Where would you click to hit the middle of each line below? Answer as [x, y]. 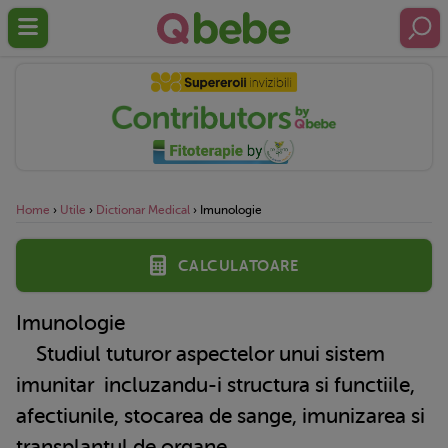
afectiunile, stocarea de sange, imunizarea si [220, 415]
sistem [355, 353]
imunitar [55, 384]
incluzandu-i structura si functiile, [254, 384]
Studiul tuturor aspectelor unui [170, 353]
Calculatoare [238, 264]
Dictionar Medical [143, 209]
